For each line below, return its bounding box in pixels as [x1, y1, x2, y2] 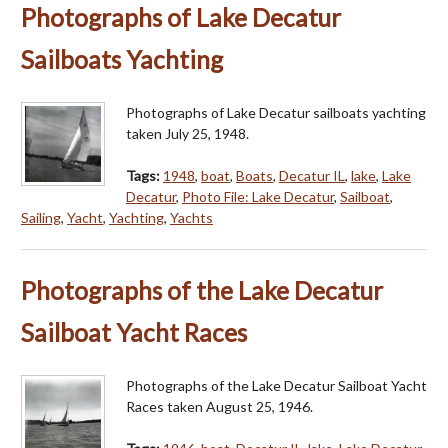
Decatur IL [279, 166, 345, 184]
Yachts [170, 208, 213, 226]
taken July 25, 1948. [126, 124, 249, 142]
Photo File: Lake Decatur [182, 187, 334, 205]
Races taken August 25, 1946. [126, 397, 313, 415]
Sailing [21, 208, 61, 226]
